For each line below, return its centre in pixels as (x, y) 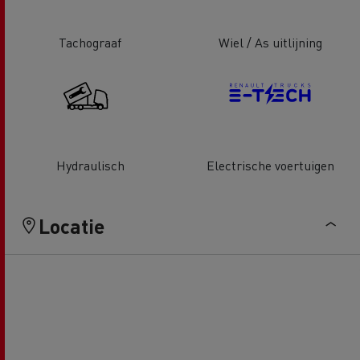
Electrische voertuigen (270, 166)
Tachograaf (90, 42)
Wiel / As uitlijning (270, 42)
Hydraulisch (90, 166)
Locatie (72, 226)
